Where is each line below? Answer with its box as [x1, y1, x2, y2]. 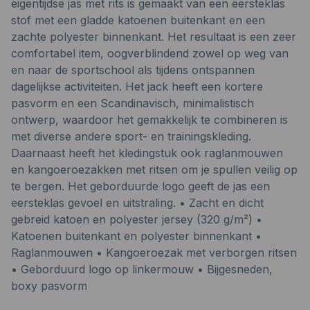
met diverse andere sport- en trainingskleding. [11, 129, 251, 143]
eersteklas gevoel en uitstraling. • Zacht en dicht [11, 196, 264, 210]
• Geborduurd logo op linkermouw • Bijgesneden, [11, 262, 273, 276]
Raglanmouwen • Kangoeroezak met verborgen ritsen [11, 246, 297, 259]
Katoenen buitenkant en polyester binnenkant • [11, 229, 262, 243]
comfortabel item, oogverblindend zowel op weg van [11, 46, 289, 60]
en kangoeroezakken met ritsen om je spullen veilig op [11, 163, 298, 176]
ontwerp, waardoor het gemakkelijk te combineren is [11, 113, 288, 127]
